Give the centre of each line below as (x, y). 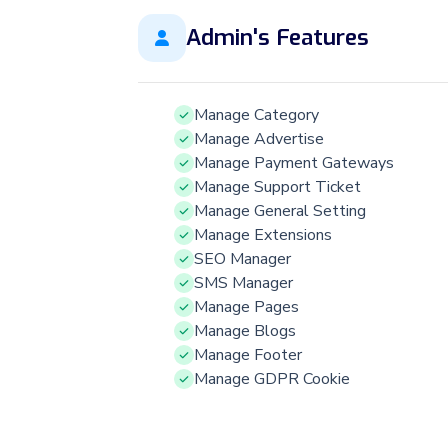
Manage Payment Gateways (294, 162)
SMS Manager (243, 282)
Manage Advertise (259, 138)
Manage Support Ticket (277, 186)
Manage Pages (246, 306)
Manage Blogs (245, 330)
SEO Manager (242, 258)
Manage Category (256, 114)
